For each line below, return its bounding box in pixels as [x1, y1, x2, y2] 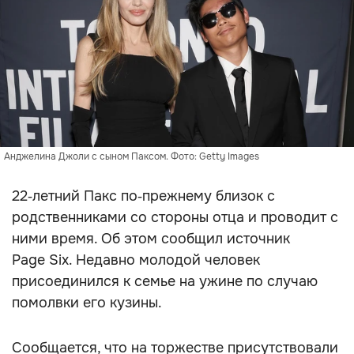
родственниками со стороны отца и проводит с [12, 209, 338, 226]
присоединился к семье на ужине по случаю [12, 273, 318, 290]
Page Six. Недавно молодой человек [12, 251, 260, 269]
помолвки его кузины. [12, 294, 162, 311]
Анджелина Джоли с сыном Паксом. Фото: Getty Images [4, 150, 259, 163]
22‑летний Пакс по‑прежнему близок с [12, 187, 275, 205]
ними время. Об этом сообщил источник [12, 230, 290, 247]
